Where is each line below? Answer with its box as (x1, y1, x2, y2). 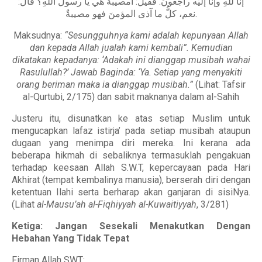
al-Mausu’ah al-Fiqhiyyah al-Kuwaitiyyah (37, 199, 196, 210)
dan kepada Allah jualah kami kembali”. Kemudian (29, 42, 233, 53)
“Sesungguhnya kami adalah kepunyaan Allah (64, 30, 249, 41)
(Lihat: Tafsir (193, 79, 246, 90)
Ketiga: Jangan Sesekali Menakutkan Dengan (12, 220, 250, 232)
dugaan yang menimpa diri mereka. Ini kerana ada (12, 137, 250, 149)
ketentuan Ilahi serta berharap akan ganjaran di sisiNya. (12, 187, 250, 198)
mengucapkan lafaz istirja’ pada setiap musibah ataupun (12, 125, 250, 136)
